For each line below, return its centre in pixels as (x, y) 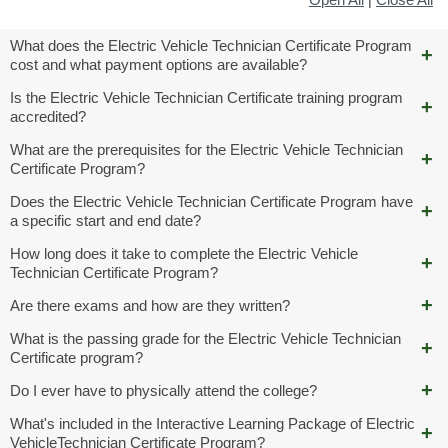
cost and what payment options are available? (158, 64)
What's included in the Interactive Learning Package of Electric (212, 423)
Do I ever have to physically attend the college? (163, 390)
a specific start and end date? (105, 220)
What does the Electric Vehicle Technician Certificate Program (210, 45)
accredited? (47, 116)
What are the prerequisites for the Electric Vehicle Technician (206, 149)
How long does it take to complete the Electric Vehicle (183, 253)
